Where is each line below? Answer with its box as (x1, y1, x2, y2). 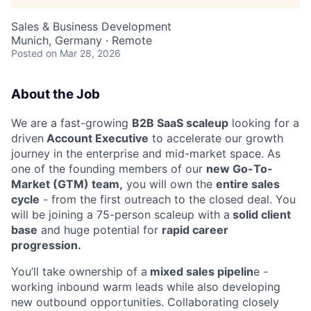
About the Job (11, 86, 100, 103)
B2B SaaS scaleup (132, 115, 228, 130)
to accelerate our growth (149, 131, 283, 145)
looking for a (228, 115, 299, 130)
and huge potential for (37, 222, 162, 237)
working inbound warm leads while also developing (11, 279, 280, 294)
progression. (11, 237, 81, 252)
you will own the (123, 176, 216, 191)
